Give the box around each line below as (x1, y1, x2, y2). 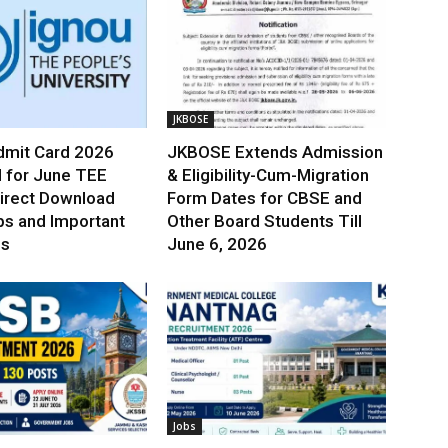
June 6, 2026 (167, 234, 268, 255)
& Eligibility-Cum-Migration (167, 165, 370, 186)
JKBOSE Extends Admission (167, 142, 384, 163)
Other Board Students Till (167, 211, 363, 232)
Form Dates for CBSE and (167, 188, 363, 209)
